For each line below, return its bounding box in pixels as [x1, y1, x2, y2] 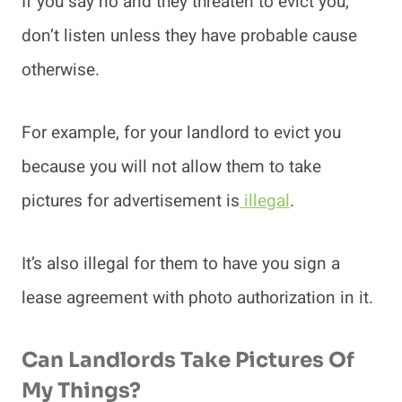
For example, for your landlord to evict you [22, 119, 341, 145]
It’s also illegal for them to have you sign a [22, 250, 340, 276]
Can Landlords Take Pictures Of [22, 347, 354, 374]
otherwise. [22, 57, 100, 83]
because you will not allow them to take [22, 153, 321, 179]
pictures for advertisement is [22, 188, 240, 214]
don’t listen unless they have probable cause [22, 22, 357, 48]
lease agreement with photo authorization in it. [22, 284, 378, 310]
